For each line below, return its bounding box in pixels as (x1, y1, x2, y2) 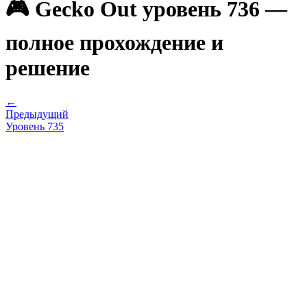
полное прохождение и (5, 30, 223, 56)
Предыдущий (5, 108, 69, 120)
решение (5, 56, 90, 81)
